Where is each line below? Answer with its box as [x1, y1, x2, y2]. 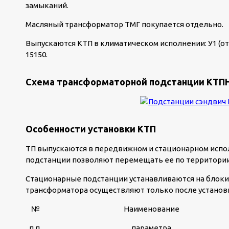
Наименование [123, 204, 179, 213]
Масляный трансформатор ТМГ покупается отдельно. [26, 20, 223, 29]
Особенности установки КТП [26, 124, 156, 134]
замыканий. [26, 1, 68, 10]
